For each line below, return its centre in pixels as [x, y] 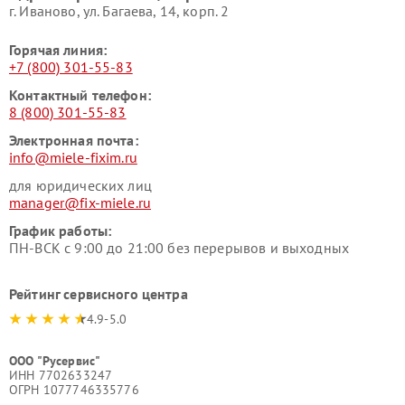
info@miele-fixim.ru [73, 157]
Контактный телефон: [80, 95]
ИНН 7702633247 [61, 375]
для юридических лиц [80, 185]
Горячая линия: [58, 50]
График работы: [61, 231]
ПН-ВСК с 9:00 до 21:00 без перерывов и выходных [179, 248]
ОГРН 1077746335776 [74, 390]
